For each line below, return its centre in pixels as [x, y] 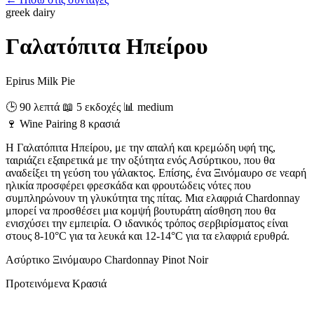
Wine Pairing [48, 123]
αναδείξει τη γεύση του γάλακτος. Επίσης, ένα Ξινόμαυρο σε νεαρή [156, 172]
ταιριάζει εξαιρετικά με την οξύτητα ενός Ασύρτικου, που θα [140, 160]
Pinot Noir [185, 259]
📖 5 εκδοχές [91, 107]
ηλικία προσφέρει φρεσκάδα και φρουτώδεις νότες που [128, 185]
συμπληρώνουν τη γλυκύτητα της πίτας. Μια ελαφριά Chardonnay [153, 198]
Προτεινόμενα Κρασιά [56, 283]
